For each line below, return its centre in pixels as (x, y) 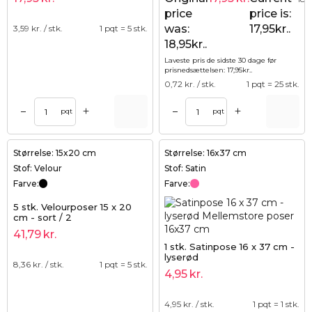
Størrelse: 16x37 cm (206, 153)
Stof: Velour (37, 168)
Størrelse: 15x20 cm (54, 153)
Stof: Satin (186, 168)
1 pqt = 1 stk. (276, 304)
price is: (271, 13)
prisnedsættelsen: (196, 70)
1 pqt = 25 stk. (273, 84)
